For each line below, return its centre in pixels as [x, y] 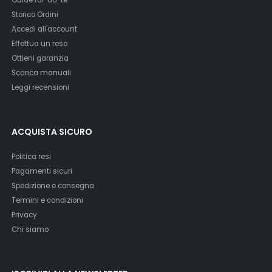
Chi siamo [30, 229]
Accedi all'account [45, 29]
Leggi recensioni [41, 87]
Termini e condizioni [48, 200]
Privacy [25, 215]
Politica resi [32, 156]
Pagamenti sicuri [42, 171]
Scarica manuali [42, 73]
